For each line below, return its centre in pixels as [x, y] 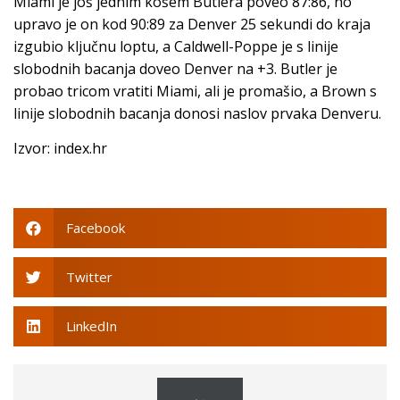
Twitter [89, 277]
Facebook [95, 228]
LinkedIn [91, 326]
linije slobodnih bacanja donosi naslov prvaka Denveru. [197, 113]
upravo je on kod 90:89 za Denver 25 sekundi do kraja [192, 24]
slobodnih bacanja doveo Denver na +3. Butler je [175, 68]
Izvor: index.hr [60, 149]
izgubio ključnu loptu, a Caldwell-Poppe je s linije [176, 46]
